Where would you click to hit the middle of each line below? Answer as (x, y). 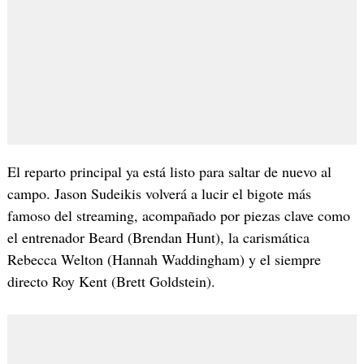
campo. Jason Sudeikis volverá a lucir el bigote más (159, 194)
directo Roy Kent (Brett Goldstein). (111, 282)
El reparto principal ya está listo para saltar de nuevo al (169, 172)
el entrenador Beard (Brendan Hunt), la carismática (158, 238)
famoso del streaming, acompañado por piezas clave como (178, 216)
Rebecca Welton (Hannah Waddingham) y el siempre (164, 260)
